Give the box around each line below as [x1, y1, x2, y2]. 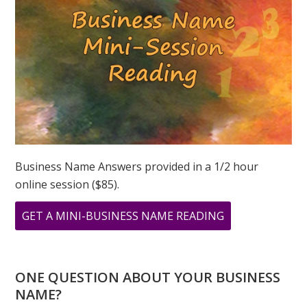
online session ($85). [15, 176, 120, 192]
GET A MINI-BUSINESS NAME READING [22, 208, 225, 223]
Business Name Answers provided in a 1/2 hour [15, 158, 259, 174]
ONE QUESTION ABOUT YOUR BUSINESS [15, 267, 281, 286]
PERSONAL [223, 278, 280, 294]
